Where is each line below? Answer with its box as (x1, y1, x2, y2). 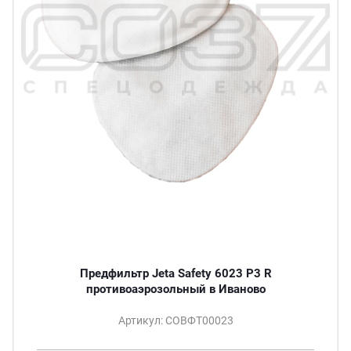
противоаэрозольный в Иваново (208, 282, 266, 297)
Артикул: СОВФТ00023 (118, 314, 233, 327)
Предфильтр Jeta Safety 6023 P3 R (79, 266, 272, 281)
